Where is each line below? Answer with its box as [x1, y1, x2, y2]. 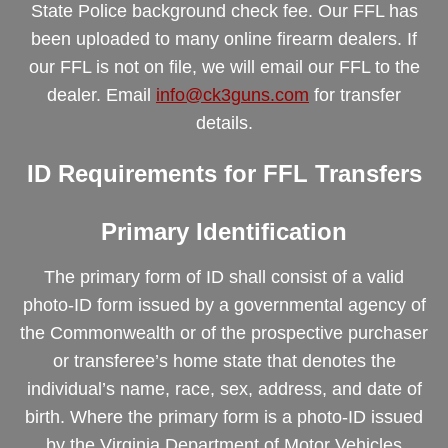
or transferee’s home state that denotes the [52, 351, 396, 372]
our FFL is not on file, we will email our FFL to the [28, 57, 420, 78]
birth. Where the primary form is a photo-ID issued [25, 407, 423, 428]
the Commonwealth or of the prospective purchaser [20, 323, 428, 344]
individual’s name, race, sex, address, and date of [26, 379, 422, 400]
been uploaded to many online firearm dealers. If [31, 29, 417, 50]
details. [195, 113, 253, 134]
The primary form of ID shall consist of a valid [44, 267, 404, 288]
